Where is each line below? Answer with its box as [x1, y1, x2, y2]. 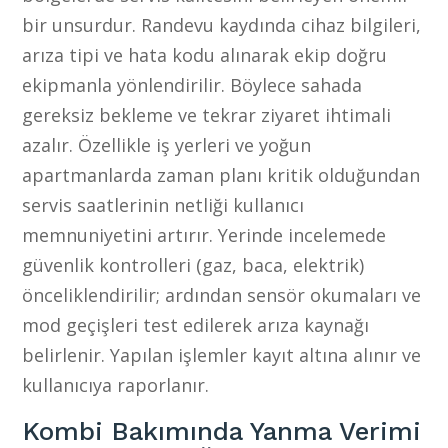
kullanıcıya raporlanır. [22, 372, 210, 397]
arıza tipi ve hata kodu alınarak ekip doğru [22, 42, 388, 67]
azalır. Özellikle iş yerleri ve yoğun [22, 132, 312, 157]
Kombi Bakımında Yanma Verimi [22, 415, 422, 446]
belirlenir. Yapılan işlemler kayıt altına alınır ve [22, 342, 422, 367]
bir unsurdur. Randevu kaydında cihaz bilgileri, [22, 12, 422, 37]
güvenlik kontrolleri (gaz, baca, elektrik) [22, 252, 365, 277]
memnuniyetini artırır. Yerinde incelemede [22, 222, 387, 247]
